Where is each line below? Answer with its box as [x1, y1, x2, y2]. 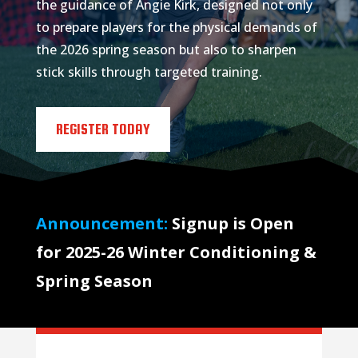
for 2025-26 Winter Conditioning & [35, 241, 316, 263]
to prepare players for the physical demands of [35, 18, 317, 37]
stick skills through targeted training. [35, 63, 262, 82]
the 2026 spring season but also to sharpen [35, 41, 296, 59]
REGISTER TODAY [55, 121, 150, 138]
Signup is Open [167, 212, 294, 234]
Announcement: [35, 212, 168, 234]
